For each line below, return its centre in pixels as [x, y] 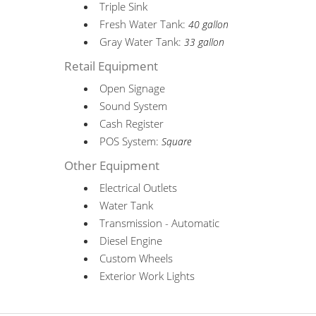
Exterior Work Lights [147, 276]
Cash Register [132, 123]
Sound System [134, 106]
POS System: [131, 141]
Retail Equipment [111, 66]
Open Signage [133, 88]
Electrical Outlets [139, 188]
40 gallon [209, 25]
